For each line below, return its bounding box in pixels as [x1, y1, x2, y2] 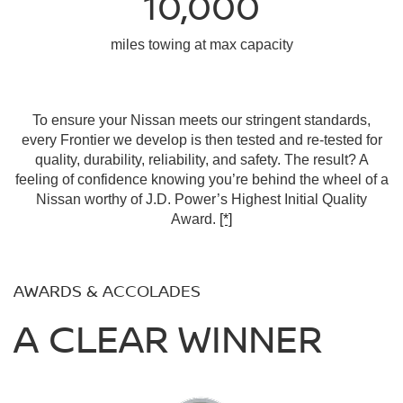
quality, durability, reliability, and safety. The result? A [34, 152, 369, 167]
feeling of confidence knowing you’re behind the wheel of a [14, 172, 389, 187]
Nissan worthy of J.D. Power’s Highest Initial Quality [36, 192, 367, 207]
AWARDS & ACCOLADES [13, 280, 201, 301]
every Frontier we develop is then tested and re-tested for [21, 132, 382, 148]
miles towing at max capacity [110, 37, 293, 52]
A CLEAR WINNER [13, 312, 323, 364]
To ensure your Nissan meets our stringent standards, [32, 112, 371, 128]
